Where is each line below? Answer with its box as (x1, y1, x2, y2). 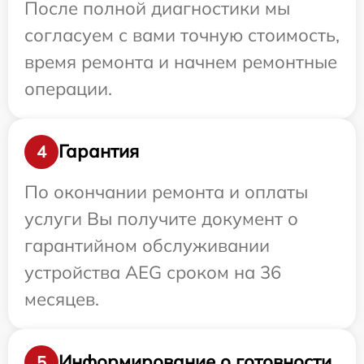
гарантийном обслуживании (24, 233, 270, 257)
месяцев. (24, 287, 99, 310)
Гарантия (58, 140, 139, 163)
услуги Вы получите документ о (24, 206, 298, 230)
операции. (24, 76, 112, 100)
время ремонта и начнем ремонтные (24, 50, 337, 73)
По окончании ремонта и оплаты (24, 180, 308, 203)
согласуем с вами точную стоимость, (24, 23, 340, 46)
